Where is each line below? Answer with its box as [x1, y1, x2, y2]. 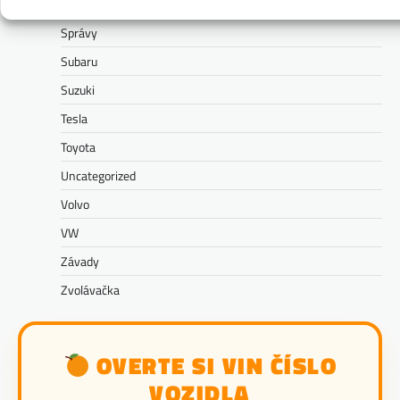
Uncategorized [61, 166, 136, 186]
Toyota [61, 137, 96, 157]
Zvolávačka [61, 280, 120, 300]
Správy [61, 23, 97, 43]
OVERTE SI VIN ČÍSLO [89, 348, 337, 384]
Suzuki [61, 80, 95, 100]
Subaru [61, 52, 97, 71]
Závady [61, 252, 99, 271]
